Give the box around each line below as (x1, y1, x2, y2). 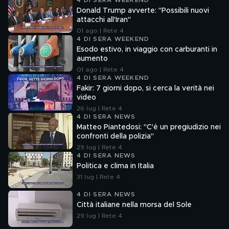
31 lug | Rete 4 (77, 174, 120, 180)
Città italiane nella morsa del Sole (77, 201, 192, 209)
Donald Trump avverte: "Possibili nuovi (77, 7, 209, 14)
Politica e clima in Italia (77, 163, 154, 170)
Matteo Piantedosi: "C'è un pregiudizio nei (77, 124, 221, 131)
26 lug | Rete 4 (77, 105, 122, 111)
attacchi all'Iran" (77, 16, 131, 24)
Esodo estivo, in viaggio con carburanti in (77, 46, 217, 53)
